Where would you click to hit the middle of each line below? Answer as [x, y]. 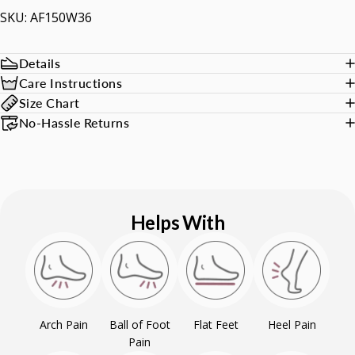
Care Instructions [71, 83]
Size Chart [50, 103]
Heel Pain [292, 324]
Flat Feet [216, 324]
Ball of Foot [139, 324]
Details [40, 63]
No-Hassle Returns [74, 122]
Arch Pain [63, 324]
